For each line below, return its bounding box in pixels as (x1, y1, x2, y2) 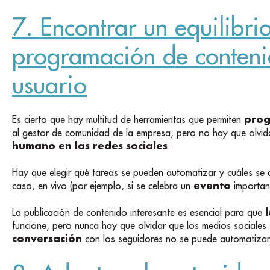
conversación (12, 232, 82, 245)
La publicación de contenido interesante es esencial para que (12, 206, 265, 219)
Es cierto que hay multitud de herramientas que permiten (12, 113, 244, 125)
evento (193, 179, 231, 192)
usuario (12, 69, 87, 101)
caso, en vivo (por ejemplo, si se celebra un (12, 180, 193, 192)
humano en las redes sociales (12, 139, 168, 152)
